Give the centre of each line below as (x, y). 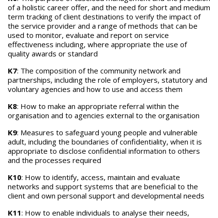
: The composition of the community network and (99, 71)
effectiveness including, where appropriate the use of (97, 44)
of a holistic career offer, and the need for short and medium (109, 7)
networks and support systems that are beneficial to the (103, 186)
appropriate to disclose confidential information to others (104, 151)
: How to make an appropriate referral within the (98, 106)
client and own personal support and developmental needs (106, 196)
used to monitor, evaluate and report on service (88, 35)
